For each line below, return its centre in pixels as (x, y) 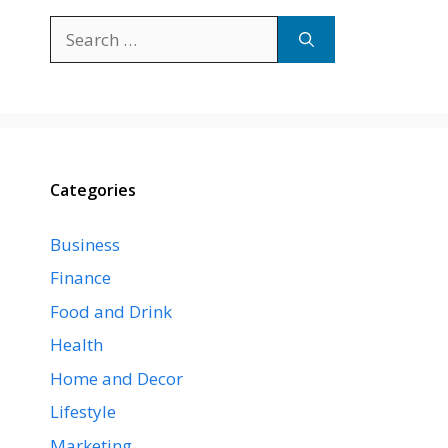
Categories (93, 189)
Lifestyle (83, 411)
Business (85, 244)
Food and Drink (111, 311)
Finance (80, 277)
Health (76, 344)
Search (75, 27)
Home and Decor (116, 378)
